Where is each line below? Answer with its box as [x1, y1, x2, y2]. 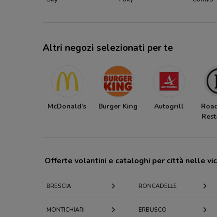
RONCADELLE [138, 182, 177, 190]
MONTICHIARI [46, 205, 85, 214]
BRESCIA [46, 182, 71, 190]
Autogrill [154, 101, 184, 111]
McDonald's [47, 101, 86, 111]
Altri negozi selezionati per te [43, 41, 173, 54]
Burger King [98, 101, 138, 111]
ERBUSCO [138, 205, 167, 214]
